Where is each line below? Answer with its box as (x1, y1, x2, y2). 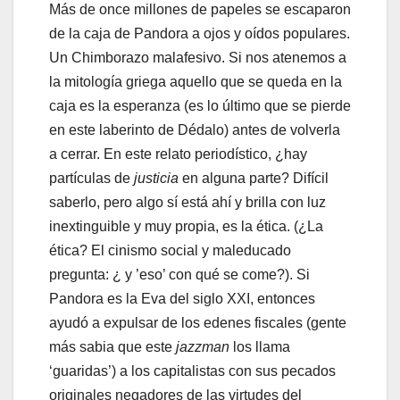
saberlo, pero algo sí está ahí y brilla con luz (49, 195, 326, 211)
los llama (229, 339, 290, 355)
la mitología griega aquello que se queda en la (49, 74, 342, 90)
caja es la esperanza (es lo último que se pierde (49, 98, 351, 114)
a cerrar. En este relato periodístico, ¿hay (49, 146, 307, 162)
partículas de (49, 171, 134, 187)
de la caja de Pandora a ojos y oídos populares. (49, 26, 350, 42)
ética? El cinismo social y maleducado (49, 243, 291, 259)
